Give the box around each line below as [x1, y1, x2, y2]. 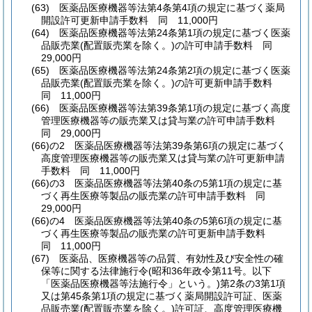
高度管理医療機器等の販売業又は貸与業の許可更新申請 [41, 152, 285, 164]
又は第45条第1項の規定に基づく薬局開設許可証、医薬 [41, 290, 282, 302]
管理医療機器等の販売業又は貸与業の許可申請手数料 [41, 114, 285, 126]
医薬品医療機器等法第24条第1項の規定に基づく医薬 [59, 26, 290, 38]
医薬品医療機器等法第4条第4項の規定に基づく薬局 [59, 1, 285, 13]
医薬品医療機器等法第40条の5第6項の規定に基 [75, 214, 282, 226]
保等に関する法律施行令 [41, 265, 148, 276]
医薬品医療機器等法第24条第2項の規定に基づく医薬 [59, 64, 290, 76]
